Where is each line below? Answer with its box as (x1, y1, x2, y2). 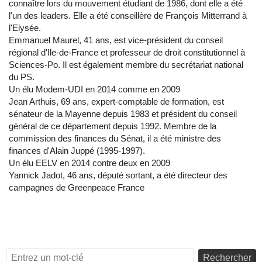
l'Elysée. (9, 23, 41, 33)
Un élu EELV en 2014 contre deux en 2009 (9, 158, 170, 168)
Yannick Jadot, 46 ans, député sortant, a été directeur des (9, 170, 227, 181)
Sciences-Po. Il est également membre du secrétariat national (9, 60, 243, 70)
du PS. (9, 72, 35, 82)
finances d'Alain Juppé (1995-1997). (9, 146, 145, 156)
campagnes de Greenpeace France (9, 182, 144, 193)
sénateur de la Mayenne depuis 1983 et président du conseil (9, 109, 237, 119)
